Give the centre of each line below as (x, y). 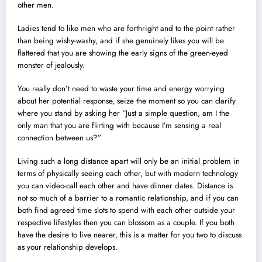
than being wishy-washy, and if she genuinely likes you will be (121, 40)
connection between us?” (59, 138)
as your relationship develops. (68, 247)
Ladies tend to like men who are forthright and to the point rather (126, 28)
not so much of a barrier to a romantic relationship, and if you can (128, 198)
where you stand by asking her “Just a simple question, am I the (123, 113)
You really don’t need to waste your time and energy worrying (121, 89)
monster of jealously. (51, 65)
